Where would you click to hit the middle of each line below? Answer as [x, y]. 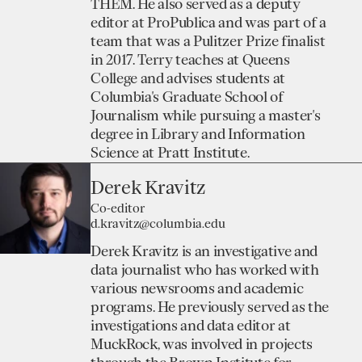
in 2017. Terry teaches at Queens [190, 60]
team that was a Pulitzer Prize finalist [208, 42]
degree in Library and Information [198, 135]
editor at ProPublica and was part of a [208, 23]
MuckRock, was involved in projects [202, 344]
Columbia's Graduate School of [187, 97]
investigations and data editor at [191, 325]
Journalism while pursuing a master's [206, 116]
